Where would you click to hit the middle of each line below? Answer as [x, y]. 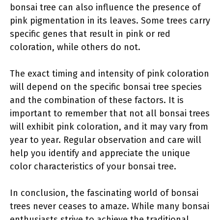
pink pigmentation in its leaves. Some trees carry [110, 21]
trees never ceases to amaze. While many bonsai [110, 206]
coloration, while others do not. [75, 47]
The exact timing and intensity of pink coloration [110, 74]
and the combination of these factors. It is [97, 100]
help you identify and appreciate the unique [100, 153]
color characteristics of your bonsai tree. [93, 166]
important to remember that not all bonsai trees [110, 113]
